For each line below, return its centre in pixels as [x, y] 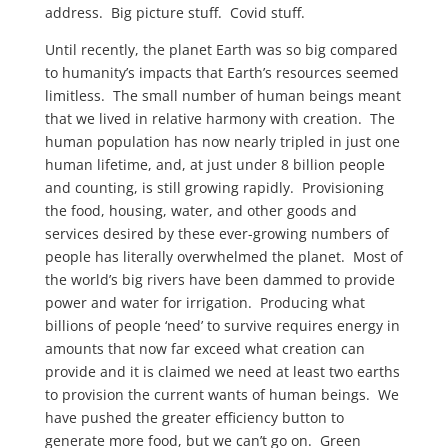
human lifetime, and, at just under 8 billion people [214, 164]
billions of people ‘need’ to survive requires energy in [222, 325]
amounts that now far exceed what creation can [204, 348]
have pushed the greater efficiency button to [194, 417]
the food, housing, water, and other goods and [200, 210]
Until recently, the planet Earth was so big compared [221, 49]
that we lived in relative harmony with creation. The [219, 118]
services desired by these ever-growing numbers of [216, 233]
